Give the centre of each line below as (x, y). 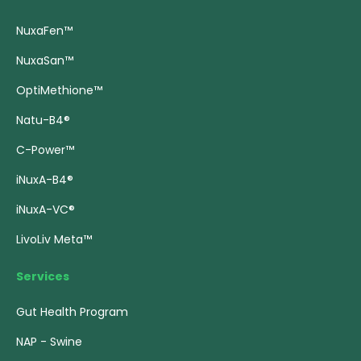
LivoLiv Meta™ (54, 239)
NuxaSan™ (45, 60)
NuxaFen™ (44, 31)
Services (43, 276)
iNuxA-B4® (45, 180)
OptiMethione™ (59, 90)
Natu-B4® (43, 120)
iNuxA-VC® (46, 210)
